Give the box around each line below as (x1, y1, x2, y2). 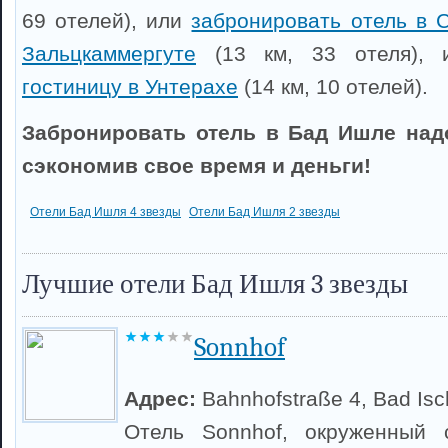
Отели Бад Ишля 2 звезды (189, 205, 340, 219)
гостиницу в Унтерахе (22, 75, 238, 98)
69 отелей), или (22, 9, 192, 32)
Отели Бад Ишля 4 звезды (30, 205, 181, 219)
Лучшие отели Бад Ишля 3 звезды (22, 269, 408, 300)
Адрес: (124, 387, 202, 410)
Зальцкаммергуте (22, 42, 196, 65)
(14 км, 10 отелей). (238, 75, 428, 98)
